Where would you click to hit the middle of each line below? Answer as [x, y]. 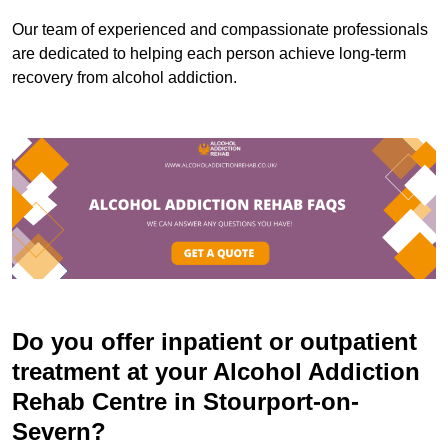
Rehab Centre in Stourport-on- [185, 402]
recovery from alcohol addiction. [124, 77]
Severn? [59, 432]
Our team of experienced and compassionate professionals [220, 29]
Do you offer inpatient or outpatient [214, 342]
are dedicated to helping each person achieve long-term [209, 53]
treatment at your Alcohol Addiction [216, 372]
